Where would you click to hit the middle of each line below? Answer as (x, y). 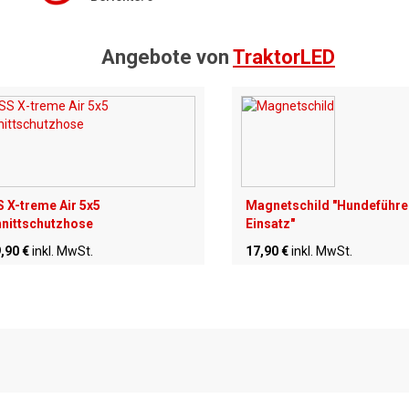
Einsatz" (270, 224)
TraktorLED (284, 58)
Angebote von (167, 58)
